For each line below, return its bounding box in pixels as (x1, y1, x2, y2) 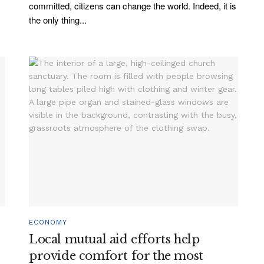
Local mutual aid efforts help (29, 232, 200, 247)
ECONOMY (29, 218, 67, 227)
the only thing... (29, 14, 87, 27)
